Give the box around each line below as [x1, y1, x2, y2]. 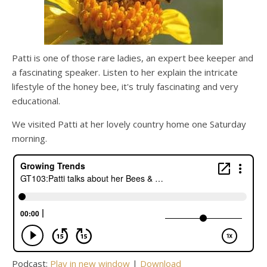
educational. [12, 95, 60, 107]
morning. [12, 132, 47, 145]
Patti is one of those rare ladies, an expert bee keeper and [12, 52, 253, 64]
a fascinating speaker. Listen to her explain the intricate [12, 66, 238, 79]
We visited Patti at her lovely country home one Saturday [12, 118, 246, 131]
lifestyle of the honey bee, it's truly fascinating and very [12, 80, 238, 93]
